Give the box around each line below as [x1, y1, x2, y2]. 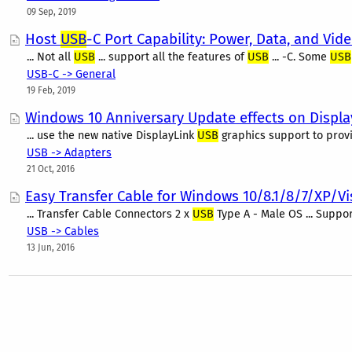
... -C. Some [269, 50, 330, 64]
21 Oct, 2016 [27, 163, 75, 174]
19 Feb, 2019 [27, 85, 75, 96]
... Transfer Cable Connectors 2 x [27, 207, 192, 221]
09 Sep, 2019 [27, 6, 76, 17]
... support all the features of [95, 50, 247, 64]
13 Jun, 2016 [27, 242, 75, 253]
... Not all [27, 50, 74, 64]
